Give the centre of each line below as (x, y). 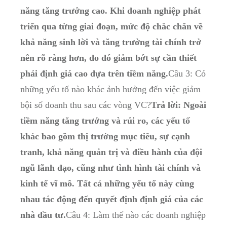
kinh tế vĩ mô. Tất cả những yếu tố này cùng (107, 184)
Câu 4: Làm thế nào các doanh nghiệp (136, 215)
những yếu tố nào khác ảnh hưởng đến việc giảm (110, 89)
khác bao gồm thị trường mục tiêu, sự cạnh (105, 137)
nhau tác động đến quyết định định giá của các (112, 199)
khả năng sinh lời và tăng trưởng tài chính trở (111, 42)
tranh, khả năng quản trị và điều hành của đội (111, 152)
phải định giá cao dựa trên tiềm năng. (94, 74)
